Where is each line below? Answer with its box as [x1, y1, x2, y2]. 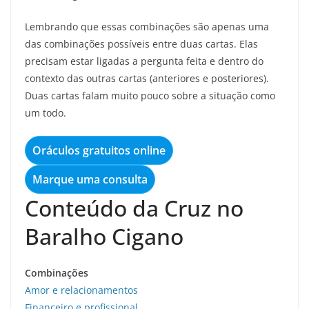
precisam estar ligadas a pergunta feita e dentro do [25, 54, 263, 68]
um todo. [25, 106, 66, 119]
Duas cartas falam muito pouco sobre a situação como [25, 88, 275, 102]
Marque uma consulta [32, 171, 148, 187]
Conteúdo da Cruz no [25, 192, 243, 223]
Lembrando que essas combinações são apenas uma [25, 19, 269, 33]
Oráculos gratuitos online [32, 142, 166, 158]
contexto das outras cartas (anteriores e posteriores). [25, 71, 269, 85]
